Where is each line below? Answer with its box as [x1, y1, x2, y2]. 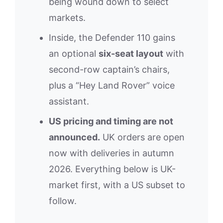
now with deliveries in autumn [49, 148, 174, 159]
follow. [49, 196, 77, 207]
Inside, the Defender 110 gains [49, 32, 175, 43]
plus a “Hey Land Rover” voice [49, 80, 175, 91]
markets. [49, 12, 86, 23]
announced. [49, 132, 100, 143]
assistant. [49, 96, 89, 107]
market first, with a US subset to [49, 180, 185, 191]
